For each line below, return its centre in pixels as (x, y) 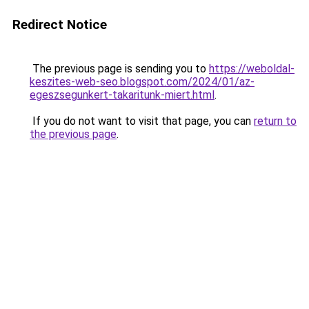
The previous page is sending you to (119, 69)
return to (275, 121)
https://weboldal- (252, 69)
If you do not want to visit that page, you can (142, 121)
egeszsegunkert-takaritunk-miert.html (122, 95)
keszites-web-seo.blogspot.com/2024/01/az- (142, 82)
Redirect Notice (60, 24)
